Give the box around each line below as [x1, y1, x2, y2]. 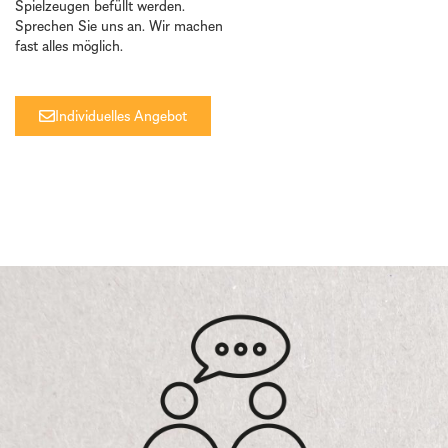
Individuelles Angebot [55, 106, 187, 126]
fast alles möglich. [15, 36, 123, 56]
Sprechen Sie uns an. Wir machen [15, 16, 223, 36]
